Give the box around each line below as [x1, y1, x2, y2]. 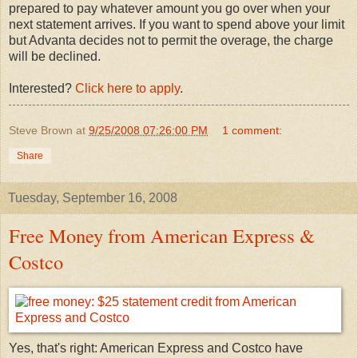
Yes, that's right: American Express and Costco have [9, 340, 303, 355]
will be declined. [9, 50, 101, 64]
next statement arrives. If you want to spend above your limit [9, 18, 344, 32]
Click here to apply [75, 82, 180, 96]
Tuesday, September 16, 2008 [8, 191, 177, 205]
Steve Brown [9, 124, 73, 137]
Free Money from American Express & [9, 222, 315, 249]
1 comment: [222, 124, 283, 137]
